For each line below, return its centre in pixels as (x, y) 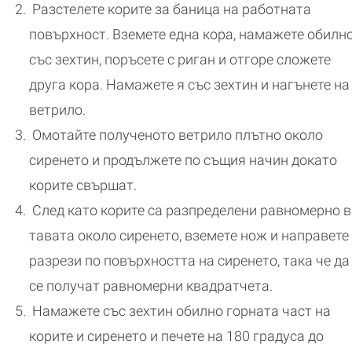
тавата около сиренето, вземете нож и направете (189, 236)
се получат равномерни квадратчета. (151, 286)
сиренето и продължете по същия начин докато (183, 160)
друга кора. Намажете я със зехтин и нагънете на (189, 85)
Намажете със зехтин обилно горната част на (180, 311)
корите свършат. (83, 185)
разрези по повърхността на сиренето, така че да (189, 261)
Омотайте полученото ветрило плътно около (176, 135)
